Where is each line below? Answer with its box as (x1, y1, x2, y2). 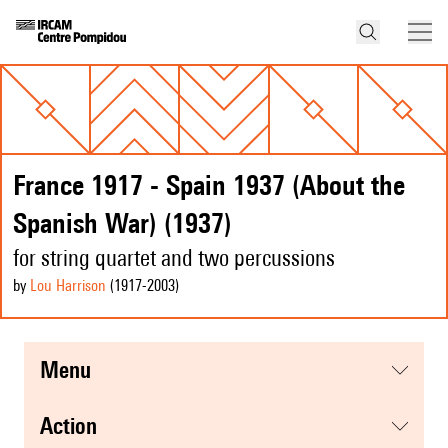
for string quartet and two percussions (13, 244, 335, 272)
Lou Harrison (30, 276, 106, 296)
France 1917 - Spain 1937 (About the (13, 168, 405, 202)
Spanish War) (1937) (13, 206, 232, 240)
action (53, 412, 97, 440)
